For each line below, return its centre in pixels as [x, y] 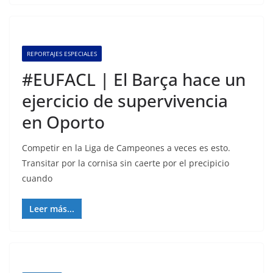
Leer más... [52, 209]
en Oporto [63, 122]
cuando [37, 178]
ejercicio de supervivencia [125, 101]
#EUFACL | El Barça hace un [134, 79]
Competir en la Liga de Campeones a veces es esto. [126, 148]
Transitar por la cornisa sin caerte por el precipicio [126, 163]
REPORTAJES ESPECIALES [62, 54]
